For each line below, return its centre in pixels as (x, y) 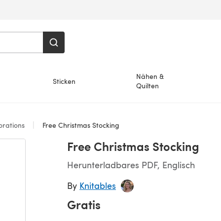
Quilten (148, 86)
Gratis (84, 204)
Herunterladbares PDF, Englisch (131, 165)
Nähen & (150, 76)
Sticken (64, 81)
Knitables (98, 185)
